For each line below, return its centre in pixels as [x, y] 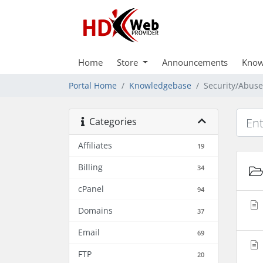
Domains [95, 210]
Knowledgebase [160, 85]
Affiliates [95, 145]
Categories [111, 122]
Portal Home [93, 85]
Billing [90, 167]
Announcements [195, 62]
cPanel [91, 189]
